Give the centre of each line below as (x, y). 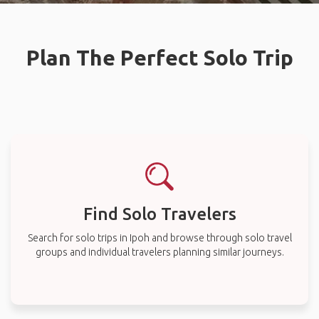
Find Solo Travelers (159, 214)
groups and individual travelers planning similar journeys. (159, 252)
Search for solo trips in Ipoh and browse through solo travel (159, 238)
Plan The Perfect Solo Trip (159, 58)
